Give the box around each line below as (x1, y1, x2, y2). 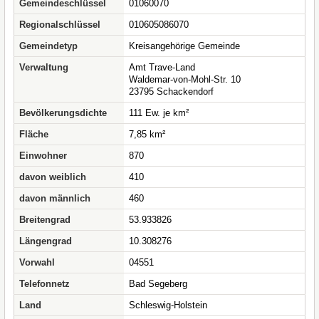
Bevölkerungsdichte (19, 108, 107, 118)
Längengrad (19, 236, 72, 246)
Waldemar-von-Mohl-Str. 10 (129, 74, 241, 85)
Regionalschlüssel (19, 19, 100, 30)
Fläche (19, 129, 48, 140)
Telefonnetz (19, 278, 70, 289)
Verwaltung (19, 62, 68, 73)
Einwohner (19, 150, 67, 161)
